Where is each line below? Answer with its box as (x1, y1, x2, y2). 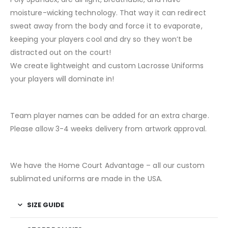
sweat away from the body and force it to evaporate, (10, 21, 203, 32)
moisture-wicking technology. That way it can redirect (10, 8, 206, 18)
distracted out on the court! (10, 47, 111, 58)
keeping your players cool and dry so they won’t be (10, 34, 193, 45)
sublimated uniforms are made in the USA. (10, 174, 162, 184)
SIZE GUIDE (27, 200, 64, 210)
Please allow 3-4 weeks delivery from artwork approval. (10, 124, 207, 134)
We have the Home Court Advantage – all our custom (10, 160, 205, 171)
